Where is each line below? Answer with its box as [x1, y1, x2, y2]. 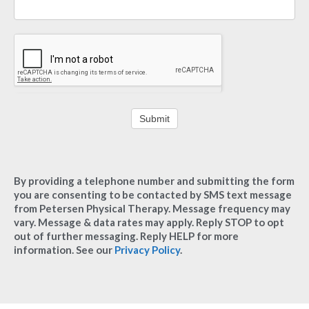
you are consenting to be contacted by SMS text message [14, 188, 292, 201]
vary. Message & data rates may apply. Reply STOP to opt [14, 216, 284, 229]
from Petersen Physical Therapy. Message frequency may [14, 202, 290, 215]
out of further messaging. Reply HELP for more [14, 230, 239, 243]
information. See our [14, 243, 114, 257]
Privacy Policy [114, 243, 180, 257]
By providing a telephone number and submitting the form [14, 175, 295, 188]
